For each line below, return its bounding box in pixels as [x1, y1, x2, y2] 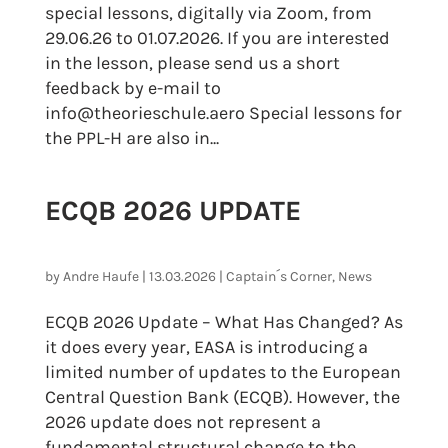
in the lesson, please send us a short [44, 52, 340, 74]
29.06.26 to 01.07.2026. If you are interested [44, 27, 390, 49]
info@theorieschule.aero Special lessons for [44, 102, 402, 124]
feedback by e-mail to [44, 77, 221, 99]
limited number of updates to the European [44, 361, 401, 383]
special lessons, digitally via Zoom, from [44, 2, 372, 24]
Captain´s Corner [225, 268, 332, 285]
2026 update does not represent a [44, 411, 321, 433]
